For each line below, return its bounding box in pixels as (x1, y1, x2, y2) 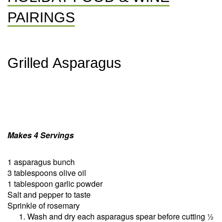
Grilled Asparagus (7, 55, 121, 71)
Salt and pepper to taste (7, 189, 91, 200)
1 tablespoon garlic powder (7, 178, 103, 189)
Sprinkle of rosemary (7, 200, 80, 211)
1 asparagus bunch (7, 156, 75, 167)
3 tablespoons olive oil (7, 167, 86, 178)
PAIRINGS (7, 9, 75, 25)
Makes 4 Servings (7, 129, 78, 141)
